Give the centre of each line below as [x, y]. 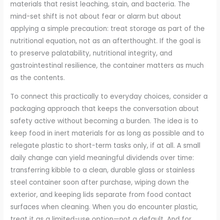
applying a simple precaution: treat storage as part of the [108, 28]
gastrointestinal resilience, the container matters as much [107, 65]
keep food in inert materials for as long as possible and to [108, 134]
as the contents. [38, 78]
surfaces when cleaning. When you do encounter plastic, [104, 207]
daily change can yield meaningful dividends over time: [102, 158]
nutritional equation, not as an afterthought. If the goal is [106, 41]
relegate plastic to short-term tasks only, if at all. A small [106, 146]
